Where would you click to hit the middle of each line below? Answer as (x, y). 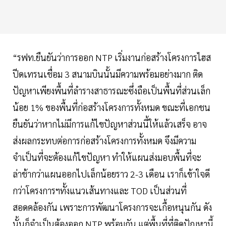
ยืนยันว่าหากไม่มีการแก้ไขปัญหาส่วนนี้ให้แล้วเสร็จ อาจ (110, 124)
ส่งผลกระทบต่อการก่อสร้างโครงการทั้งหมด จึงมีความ (104, 141)
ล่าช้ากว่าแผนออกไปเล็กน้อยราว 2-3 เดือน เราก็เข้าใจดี (111, 174)
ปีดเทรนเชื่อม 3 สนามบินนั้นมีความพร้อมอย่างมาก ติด (108, 74)
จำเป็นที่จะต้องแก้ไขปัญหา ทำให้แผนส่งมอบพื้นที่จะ (107, 157)
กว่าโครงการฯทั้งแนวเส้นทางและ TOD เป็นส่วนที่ (100, 191)
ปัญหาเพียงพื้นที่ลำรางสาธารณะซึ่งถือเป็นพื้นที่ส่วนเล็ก (111, 91)
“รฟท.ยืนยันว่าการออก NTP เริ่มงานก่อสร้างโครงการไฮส (112, 58)
